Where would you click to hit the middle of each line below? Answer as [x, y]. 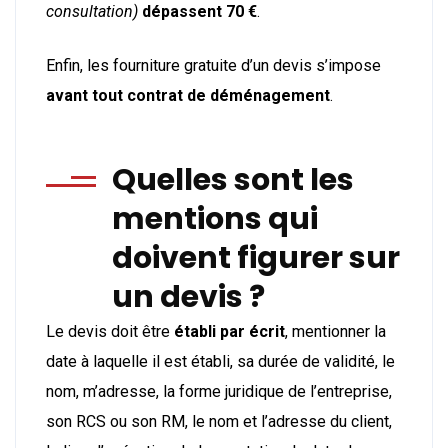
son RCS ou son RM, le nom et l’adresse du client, [219, 421]
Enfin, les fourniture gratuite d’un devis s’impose [213, 65]
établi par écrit [229, 331]
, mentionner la [335, 331]
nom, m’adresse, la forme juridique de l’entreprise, [219, 391]
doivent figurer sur [256, 257]
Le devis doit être [110, 331]
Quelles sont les [233, 179]
